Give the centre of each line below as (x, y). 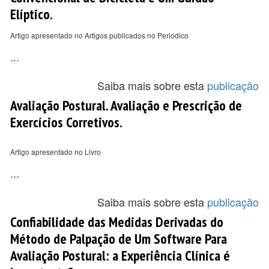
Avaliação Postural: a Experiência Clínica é (120, 255)
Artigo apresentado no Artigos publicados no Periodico (99, 35)
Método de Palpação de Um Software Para (119, 238)
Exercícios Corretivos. (66, 122)
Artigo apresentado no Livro (56, 152)
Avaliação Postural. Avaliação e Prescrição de (126, 105)
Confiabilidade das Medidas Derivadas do (117, 222)
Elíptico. (32, 14)
